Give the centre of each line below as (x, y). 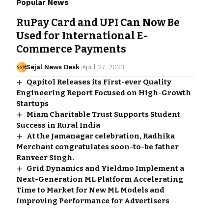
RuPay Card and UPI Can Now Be (98, 22)
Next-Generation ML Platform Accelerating (99, 179)
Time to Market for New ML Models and (90, 190)
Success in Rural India (58, 125)
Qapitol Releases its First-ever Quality (99, 82)
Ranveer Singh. (45, 157)
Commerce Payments (71, 49)
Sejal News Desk (53, 67)
